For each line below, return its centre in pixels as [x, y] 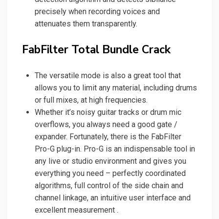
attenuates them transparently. [86, 24]
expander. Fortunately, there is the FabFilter [108, 137]
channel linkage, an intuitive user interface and [113, 198]
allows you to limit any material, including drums [116, 88]
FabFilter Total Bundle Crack [96, 50]
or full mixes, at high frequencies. [91, 100]
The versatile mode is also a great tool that [108, 76]
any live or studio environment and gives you [110, 161]
